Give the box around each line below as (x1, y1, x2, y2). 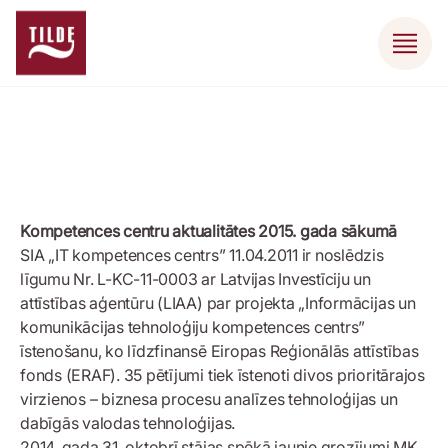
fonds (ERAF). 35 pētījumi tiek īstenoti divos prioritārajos (20, 365, 425, 386)
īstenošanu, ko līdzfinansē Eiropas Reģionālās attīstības (20, 341, 419, 362)
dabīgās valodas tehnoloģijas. (20, 413, 236, 434)
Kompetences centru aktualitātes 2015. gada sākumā (20, 221, 398, 242)
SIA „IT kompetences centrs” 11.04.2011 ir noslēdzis (20, 245, 384, 266)
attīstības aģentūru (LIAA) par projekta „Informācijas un (20, 293, 416, 314)
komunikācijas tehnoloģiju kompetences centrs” (20, 317, 366, 338)
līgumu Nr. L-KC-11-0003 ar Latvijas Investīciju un (20, 269, 372, 290)
